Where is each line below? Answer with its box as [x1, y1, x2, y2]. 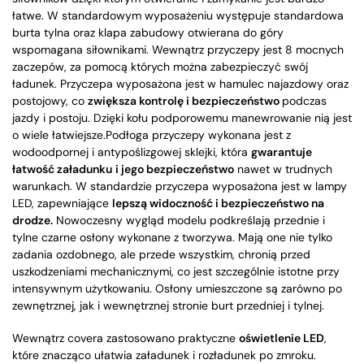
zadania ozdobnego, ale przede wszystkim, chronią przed [12, 247, 310, 262]
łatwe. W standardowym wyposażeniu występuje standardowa [12, 8, 344, 24]
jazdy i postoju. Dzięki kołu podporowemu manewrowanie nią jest [12, 110, 352, 126]
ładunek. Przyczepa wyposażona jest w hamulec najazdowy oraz [12, 76, 349, 92]
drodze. [12, 213, 53, 228]
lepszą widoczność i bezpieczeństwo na [112, 196, 324, 211]
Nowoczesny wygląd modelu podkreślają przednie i [53, 213, 325, 228]
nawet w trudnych [234, 162, 332, 177]
